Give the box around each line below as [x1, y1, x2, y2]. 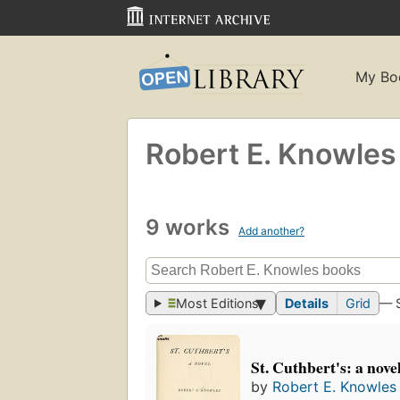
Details [285, 296, 329, 312]
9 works [146, 213, 235, 240]
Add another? [238, 223, 304, 237]
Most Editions [176, 296, 260, 312]
